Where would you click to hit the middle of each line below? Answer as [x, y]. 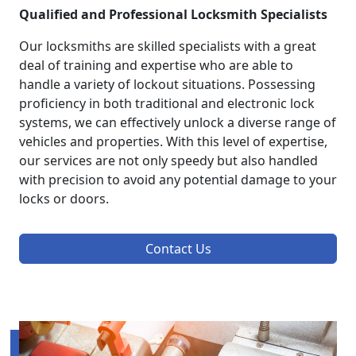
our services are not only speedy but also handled [168, 161]
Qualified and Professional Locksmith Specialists [173, 15]
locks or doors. [64, 199]
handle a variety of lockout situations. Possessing [167, 85]
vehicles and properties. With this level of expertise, [173, 142]
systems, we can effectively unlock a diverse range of [178, 123]
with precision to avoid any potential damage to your [178, 180]
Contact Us [178, 249]
